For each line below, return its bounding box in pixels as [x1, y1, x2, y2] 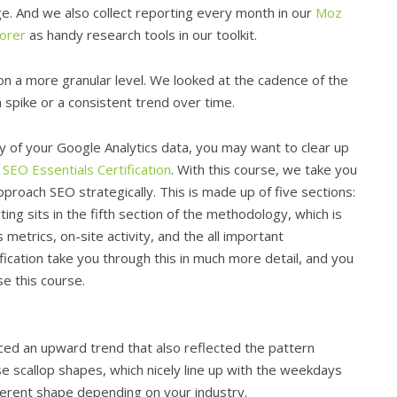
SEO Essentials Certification [3, 160, 171, 178]
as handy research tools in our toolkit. [26, 25, 257, 43]
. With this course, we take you [171, 160, 357, 178]
